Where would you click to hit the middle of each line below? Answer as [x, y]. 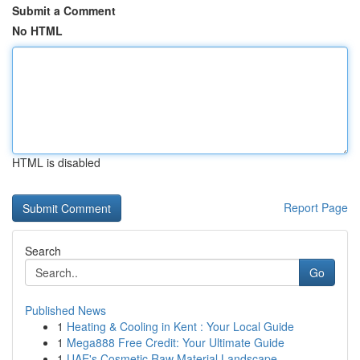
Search [43, 251]
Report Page [316, 207]
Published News [65, 310]
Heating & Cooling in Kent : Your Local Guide [180, 326]
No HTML [37, 31]
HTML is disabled [56, 162]
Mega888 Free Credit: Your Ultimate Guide [176, 342]
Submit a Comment [64, 10]
